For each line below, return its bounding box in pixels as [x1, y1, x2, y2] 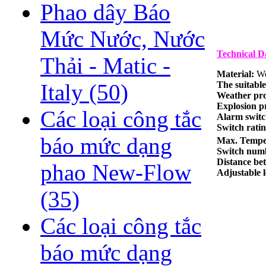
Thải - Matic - [40, 53, 170, 79]
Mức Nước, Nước [40, 26, 205, 52]
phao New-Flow [40, 160, 191, 186]
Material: [217, 68, 256, 79]
